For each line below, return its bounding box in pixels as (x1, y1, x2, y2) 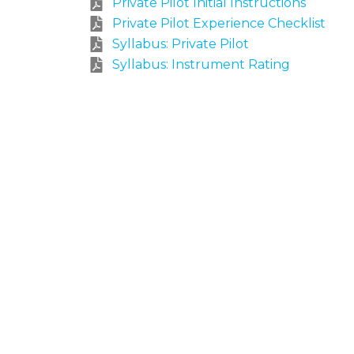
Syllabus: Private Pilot (112, 36, 249, 52)
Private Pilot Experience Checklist (112, 16, 326, 32)
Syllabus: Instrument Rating (112, 57, 290, 73)
